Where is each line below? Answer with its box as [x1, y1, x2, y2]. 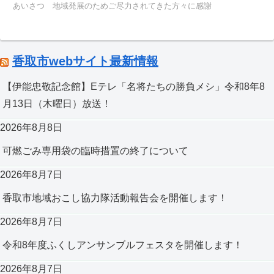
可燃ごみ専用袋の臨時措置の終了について [2, 146, 188, 157]
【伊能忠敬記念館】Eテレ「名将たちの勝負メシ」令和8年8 [2, 81, 265, 92]
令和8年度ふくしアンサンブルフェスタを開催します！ [2, 240, 243, 251]
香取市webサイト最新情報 [12, 54, 158, 68]
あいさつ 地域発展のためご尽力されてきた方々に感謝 [13, 1, 212, 11]
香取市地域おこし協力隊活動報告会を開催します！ [2, 193, 228, 204]
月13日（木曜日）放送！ [2, 98, 111, 109]
